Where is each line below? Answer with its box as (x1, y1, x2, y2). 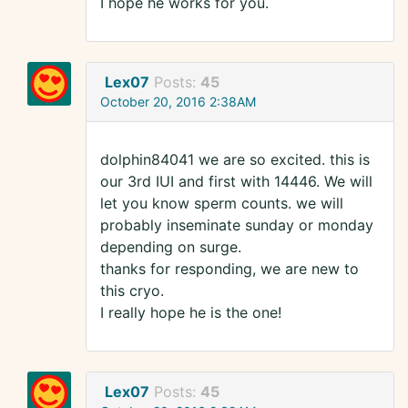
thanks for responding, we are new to (100, 260, 359, 279)
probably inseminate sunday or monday (100, 216, 373, 235)
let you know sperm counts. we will (100, 194, 343, 213)
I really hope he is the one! (100, 303, 281, 322)
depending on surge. (100, 238, 241, 257)
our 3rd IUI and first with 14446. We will (100, 172, 372, 191)
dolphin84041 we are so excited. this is (100, 150, 370, 169)
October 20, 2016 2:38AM (100, 94, 256, 110)
